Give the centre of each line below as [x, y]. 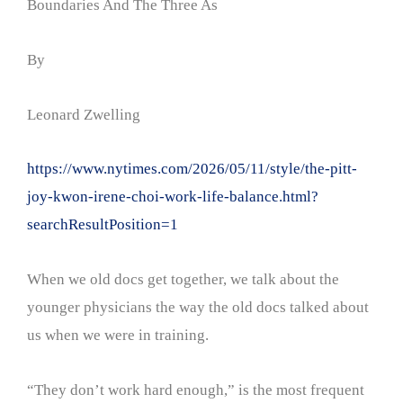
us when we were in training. [118, 335]
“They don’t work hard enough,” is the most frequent [196, 390]
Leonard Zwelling [84, 114]
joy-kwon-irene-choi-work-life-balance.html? [173, 197]
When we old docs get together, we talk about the [183, 279]
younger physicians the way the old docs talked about [198, 307]
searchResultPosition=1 [103, 225]
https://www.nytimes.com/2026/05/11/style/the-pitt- [192, 169]
